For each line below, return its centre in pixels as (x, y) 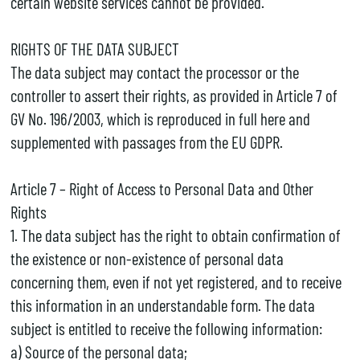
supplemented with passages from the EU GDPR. (146, 141)
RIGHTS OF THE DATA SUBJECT (94, 48)
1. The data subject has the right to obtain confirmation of (175, 235)
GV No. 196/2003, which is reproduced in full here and (160, 118)
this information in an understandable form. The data (162, 305)
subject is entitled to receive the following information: (166, 328)
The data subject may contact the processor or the (154, 72)
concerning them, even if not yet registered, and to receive (176, 281)
